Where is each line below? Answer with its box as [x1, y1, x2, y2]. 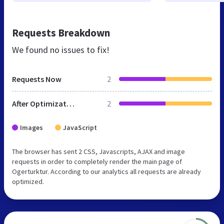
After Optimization [66, 98, 74, 108]
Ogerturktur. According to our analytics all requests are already [12, 166, 201, 176]
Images [20, 122, 43, 132]
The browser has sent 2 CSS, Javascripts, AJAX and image [12, 146, 185, 156]
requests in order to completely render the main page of [12, 156, 182, 166]
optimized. [12, 176, 44, 186]
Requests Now [12, 73, 61, 84]
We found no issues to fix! [12, 43, 109, 55]
